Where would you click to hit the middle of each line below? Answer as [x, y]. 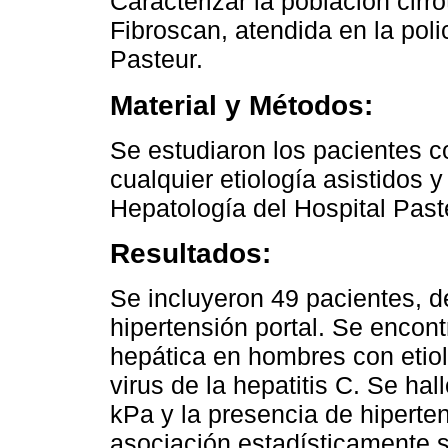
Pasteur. [156, 59]
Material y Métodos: [241, 105]
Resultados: [190, 253]
